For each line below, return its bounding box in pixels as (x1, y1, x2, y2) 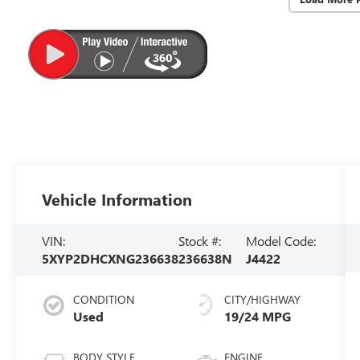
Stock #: (178, 232, 222, 249)
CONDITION (73, 291, 135, 307)
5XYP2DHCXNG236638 (42, 250, 179, 267)
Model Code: (246, 232, 317, 249)
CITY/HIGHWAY (223, 291, 301, 307)
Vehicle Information (42, 188, 193, 211)
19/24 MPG (223, 307, 291, 325)
